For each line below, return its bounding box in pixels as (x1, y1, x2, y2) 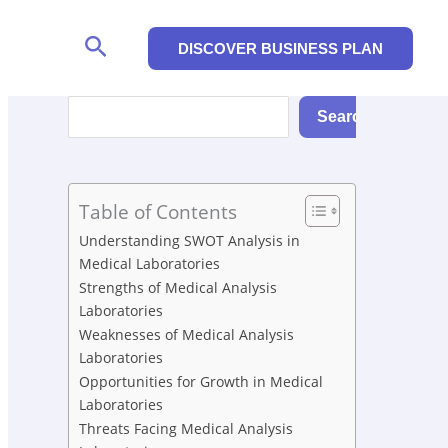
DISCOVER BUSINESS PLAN (178, 39, 383, 57)
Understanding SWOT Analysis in (79, 231, 300, 251)
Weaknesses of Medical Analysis (79, 325, 294, 345)
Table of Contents (79, 198, 237, 226)
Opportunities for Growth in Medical (79, 372, 323, 392)
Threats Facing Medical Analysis (79, 419, 293, 439)
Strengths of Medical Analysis (79, 278, 277, 298)
